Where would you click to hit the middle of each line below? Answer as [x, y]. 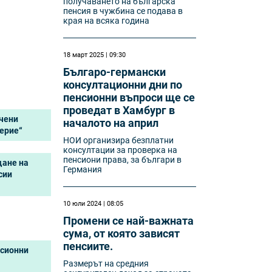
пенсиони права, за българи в [123, 160]
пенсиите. [88, 246]
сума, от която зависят [122, 233]
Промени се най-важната [129, 221]
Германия [83, 169]
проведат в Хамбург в [119, 110]
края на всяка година [107, 21]
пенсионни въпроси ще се [129, 97]
